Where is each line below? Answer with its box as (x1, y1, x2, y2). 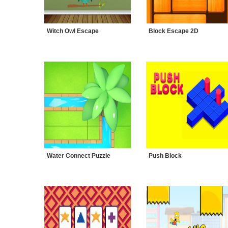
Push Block (149, 152, 182, 159)
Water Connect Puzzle (47, 152, 110, 159)
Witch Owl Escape (47, 27, 99, 35)
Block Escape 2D (149, 27, 198, 35)
